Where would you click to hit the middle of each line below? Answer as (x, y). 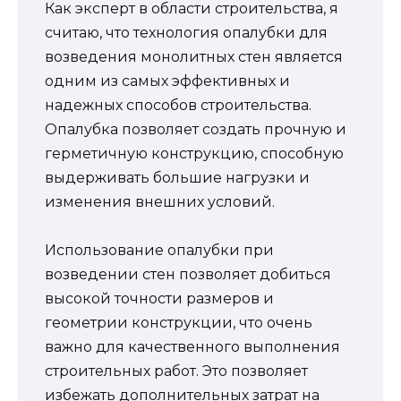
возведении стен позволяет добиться (188, 274)
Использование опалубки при (159, 250)
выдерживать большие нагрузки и (177, 177)
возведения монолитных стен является (194, 56)
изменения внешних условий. (160, 201)
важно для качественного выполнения (192, 346)
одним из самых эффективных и (167, 81)
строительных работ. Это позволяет (176, 371)
